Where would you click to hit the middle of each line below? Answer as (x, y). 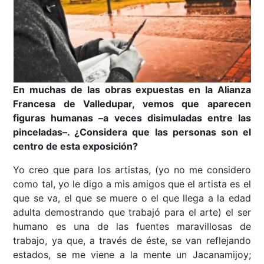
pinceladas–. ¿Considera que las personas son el (132, 132)
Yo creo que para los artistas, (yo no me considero (132, 170)
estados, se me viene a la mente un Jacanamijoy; (132, 255)
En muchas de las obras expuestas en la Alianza (132, 90)
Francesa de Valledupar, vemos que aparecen (132, 104)
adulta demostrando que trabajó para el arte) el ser (132, 212)
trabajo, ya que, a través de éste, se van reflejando (132, 241)
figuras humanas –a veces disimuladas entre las (132, 118)
